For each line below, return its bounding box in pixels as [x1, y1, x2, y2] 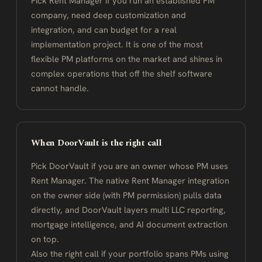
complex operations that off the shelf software [31, 68, 212, 79]
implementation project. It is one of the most [31, 39, 203, 50]
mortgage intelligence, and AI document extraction [31, 219, 227, 230]
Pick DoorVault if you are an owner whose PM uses [31, 160, 228, 171]
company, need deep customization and [31, 9, 186, 20]
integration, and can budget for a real [31, 24, 177, 35]
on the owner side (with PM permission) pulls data [31, 189, 222, 201]
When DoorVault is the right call [31, 136, 162, 150]
